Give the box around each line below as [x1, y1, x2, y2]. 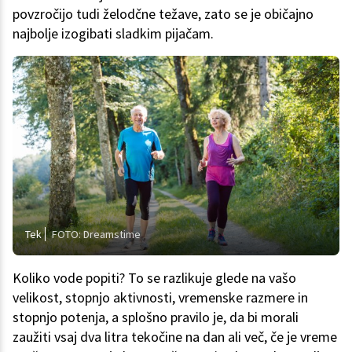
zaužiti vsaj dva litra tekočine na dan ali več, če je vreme [13, 328, 337, 346]
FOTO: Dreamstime [52, 227, 141, 242]
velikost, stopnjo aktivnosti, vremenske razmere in [13, 288, 308, 307]
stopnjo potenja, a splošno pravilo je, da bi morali [13, 308, 299, 327]
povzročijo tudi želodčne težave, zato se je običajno [13, 4, 313, 23]
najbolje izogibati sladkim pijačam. [13, 24, 214, 42]
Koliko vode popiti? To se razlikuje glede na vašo [13, 269, 296, 288]
